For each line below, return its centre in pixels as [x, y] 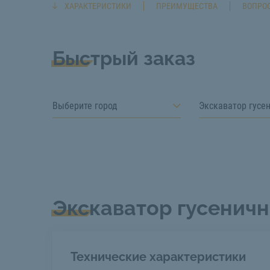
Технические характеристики [158, 257]
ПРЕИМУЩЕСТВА [187, 6]
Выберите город [85, 106]
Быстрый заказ [124, 58]
